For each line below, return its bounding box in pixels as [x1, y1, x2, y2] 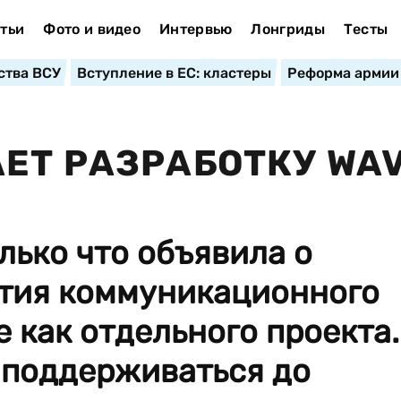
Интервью [158, 21, 233, 38]
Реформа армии [286, 64, 399, 81]
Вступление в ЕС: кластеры [76, 64, 271, 81]
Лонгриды [251, 21, 325, 38]
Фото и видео [43, 21, 141, 38]
